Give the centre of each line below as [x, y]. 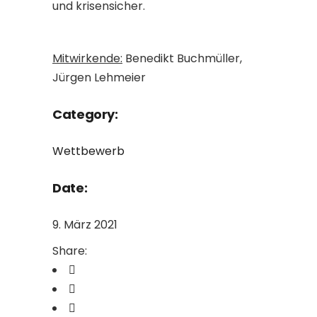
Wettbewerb [88, 151]
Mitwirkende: [87, 58]
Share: [70, 251]
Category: [85, 114]
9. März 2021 [85, 225]
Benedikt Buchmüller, [182, 58]
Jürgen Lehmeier [99, 77]
